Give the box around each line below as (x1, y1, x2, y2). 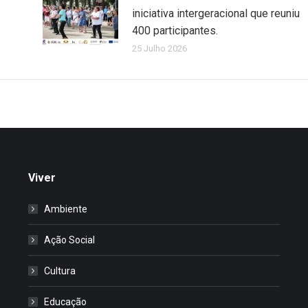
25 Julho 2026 (131, 43, 187, 54)
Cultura (43, 265, 76, 276)
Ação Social (43, 234, 95, 245)
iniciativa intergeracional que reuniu (131, 6, 300, 20)
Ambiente (43, 203, 87, 214)
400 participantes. (131, 23, 218, 37)
